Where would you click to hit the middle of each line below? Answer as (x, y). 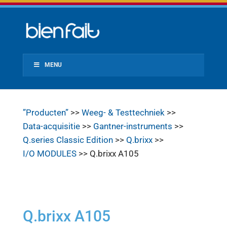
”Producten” (45, 112)
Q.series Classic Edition (68, 140)
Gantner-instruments (133, 126)
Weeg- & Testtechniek (123, 112)
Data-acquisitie (51, 126)
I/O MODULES (49, 154)
